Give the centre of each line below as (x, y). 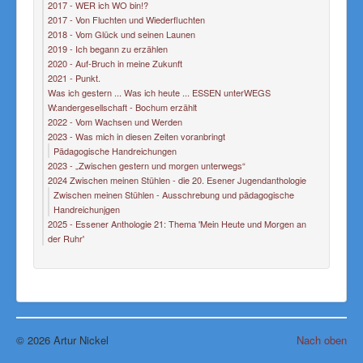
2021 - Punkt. (74, 78)
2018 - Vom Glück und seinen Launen (122, 34)
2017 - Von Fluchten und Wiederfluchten (126, 19)
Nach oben (322, 340)
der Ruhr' (66, 238)
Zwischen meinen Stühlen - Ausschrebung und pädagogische (174, 194)
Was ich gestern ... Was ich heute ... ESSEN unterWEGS (159, 92)
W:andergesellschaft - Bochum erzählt (122, 107)
